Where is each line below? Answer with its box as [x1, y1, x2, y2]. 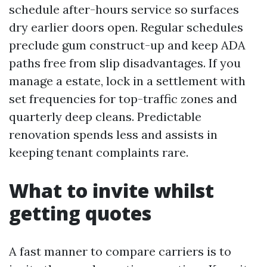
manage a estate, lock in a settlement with [9, 73, 246, 88]
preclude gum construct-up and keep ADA [9, 38, 246, 52]
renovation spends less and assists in [9, 127, 218, 142]
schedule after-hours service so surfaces [9, 2, 239, 17]
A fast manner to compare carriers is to [9, 244, 231, 259]
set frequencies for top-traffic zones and [9, 91, 237, 106]
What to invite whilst [9, 178, 214, 203]
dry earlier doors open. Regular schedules [9, 20, 243, 35]
